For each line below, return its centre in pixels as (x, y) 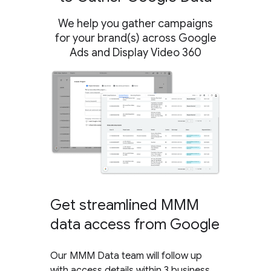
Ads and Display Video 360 (135, 52)
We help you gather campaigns (135, 23)
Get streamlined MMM (125, 205)
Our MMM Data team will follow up (126, 256)
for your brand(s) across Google (135, 38)
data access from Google (135, 224)
